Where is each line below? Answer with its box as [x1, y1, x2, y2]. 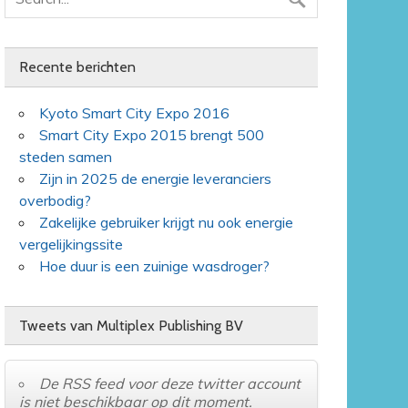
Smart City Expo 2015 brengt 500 [39, 125, 265, 144]
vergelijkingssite [19, 234, 124, 253]
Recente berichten [19, 58, 137, 76]
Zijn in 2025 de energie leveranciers [39, 168, 272, 188]
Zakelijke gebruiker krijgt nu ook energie [39, 212, 294, 231]
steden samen [19, 147, 113, 166]
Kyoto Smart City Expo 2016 [39, 103, 230, 122]
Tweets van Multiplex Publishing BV [19, 316, 244, 334]
